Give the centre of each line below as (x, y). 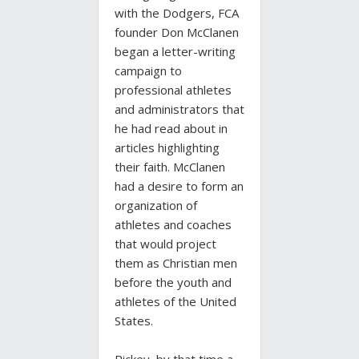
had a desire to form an (179, 186)
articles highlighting (167, 148)
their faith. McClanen (170, 167)
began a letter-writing (175, 52)
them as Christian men (176, 263)
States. (134, 321)
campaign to (148, 71)
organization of (156, 206)
